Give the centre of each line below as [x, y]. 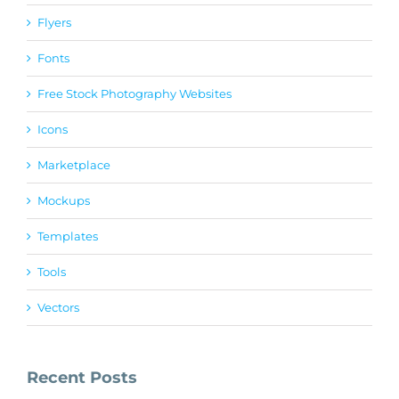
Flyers [54, 22]
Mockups [64, 200]
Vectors [58, 307]
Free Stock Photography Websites [134, 93]
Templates [68, 236]
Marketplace [74, 164]
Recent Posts [82, 377]
